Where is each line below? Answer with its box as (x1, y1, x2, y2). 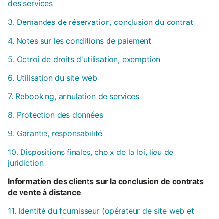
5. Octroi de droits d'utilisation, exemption (8, 54, 161, 64)
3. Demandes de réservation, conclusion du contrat (8, 17, 193, 27)
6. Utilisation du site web (8, 72, 97, 83)
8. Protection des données (8, 109, 103, 120)
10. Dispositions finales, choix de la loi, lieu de (8, 147, 174, 157)
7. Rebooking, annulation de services (8, 91, 139, 101)
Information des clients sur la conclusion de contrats (8, 176, 204, 186)
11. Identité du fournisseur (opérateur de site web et (8, 205, 194, 216)
